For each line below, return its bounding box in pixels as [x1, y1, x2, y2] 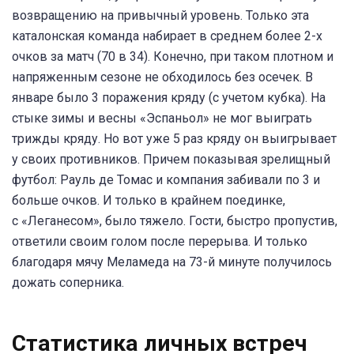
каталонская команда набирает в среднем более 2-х [12, 28, 322, 44]
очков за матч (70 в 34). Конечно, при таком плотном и [12, 49, 333, 65]
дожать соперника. [12, 275, 124, 291]
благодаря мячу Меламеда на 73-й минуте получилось [12, 254, 332, 270]
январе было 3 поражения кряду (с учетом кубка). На [12, 90, 326, 106]
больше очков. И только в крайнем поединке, [12, 193, 285, 209]
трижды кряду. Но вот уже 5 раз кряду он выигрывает [12, 131, 337, 147]
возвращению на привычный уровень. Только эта [12, 8, 309, 24]
